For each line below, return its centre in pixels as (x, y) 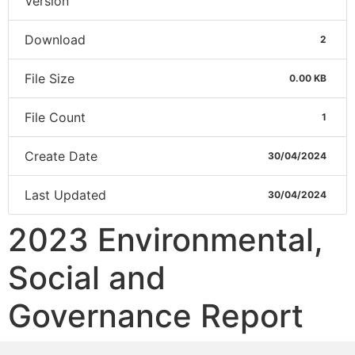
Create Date (61, 156)
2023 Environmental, (166, 240)
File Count (55, 117)
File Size (50, 78)
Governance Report (156, 316)
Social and (87, 278)
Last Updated (65, 195)
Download (55, 40)
